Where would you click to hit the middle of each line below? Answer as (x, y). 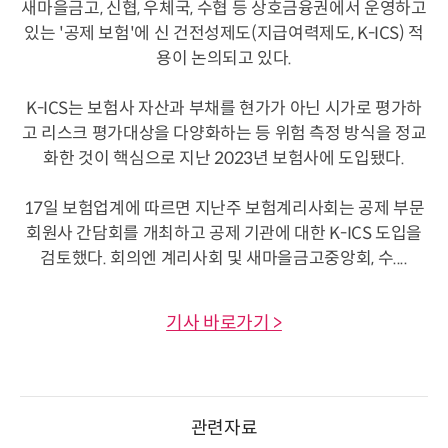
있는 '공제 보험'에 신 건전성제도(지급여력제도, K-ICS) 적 (224, 33)
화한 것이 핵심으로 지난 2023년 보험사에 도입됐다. (224, 158)
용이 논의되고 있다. (224, 58)
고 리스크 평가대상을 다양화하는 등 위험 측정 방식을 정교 (224, 133)
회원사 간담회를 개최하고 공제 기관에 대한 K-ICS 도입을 (224, 233)
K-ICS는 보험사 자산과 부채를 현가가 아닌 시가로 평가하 (224, 108)
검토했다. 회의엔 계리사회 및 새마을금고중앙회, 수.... (224, 258)
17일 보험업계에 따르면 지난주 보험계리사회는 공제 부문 (224, 208)
